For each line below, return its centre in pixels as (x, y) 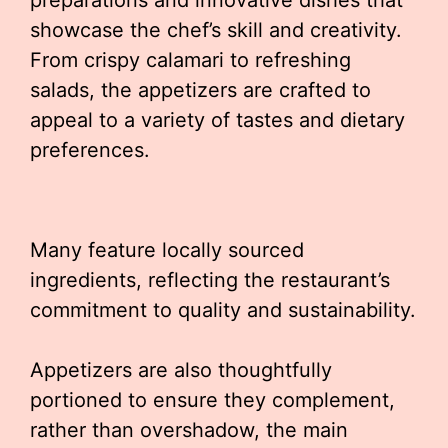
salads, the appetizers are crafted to (200, 90)
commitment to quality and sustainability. (223, 310)
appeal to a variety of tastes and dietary (217, 120)
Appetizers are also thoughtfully (181, 370)
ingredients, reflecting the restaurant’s (210, 280)
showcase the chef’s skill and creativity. (216, 30)
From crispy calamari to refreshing (190, 60)
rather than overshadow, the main (189, 430)
